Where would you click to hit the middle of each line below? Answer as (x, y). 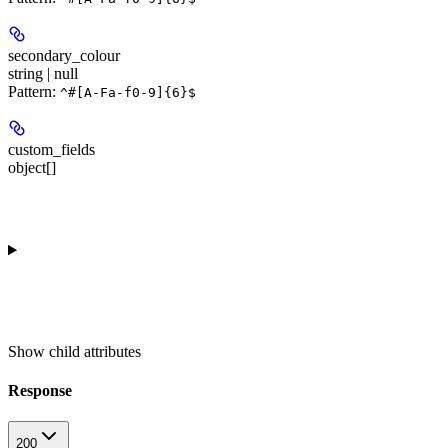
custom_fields (51, 149)
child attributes (95, 351)
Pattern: (34, 91)
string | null (43, 73)
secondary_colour (64, 55)
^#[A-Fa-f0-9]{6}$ (128, 92)
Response (40, 391)
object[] (32, 167)
